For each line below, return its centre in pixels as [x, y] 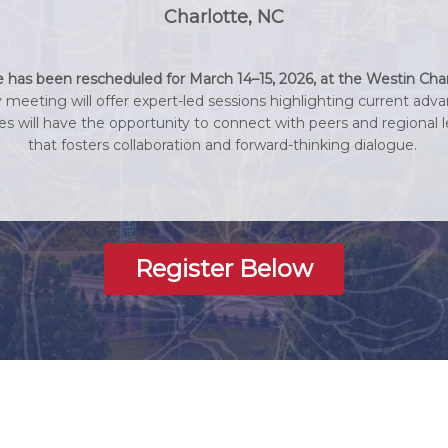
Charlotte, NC [224, 17]
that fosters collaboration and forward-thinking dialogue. [224, 145]
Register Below [224, 269]
